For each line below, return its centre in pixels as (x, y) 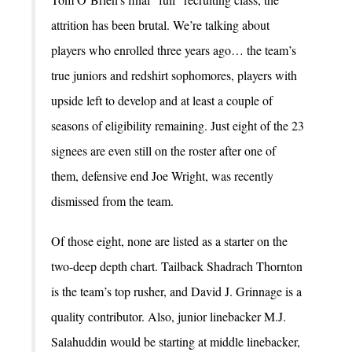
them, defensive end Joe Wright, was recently (162, 176)
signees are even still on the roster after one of (163, 151)
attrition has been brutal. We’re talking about (160, 25)
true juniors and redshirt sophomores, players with (174, 75)
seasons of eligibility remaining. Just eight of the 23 (178, 126)
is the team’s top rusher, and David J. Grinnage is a (176, 291)
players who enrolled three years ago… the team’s (174, 50)
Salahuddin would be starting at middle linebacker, (176, 342)
